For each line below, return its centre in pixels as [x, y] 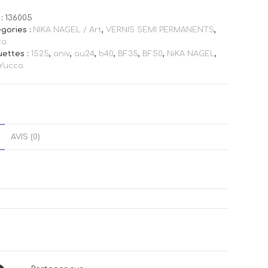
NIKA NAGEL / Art [67, 30]
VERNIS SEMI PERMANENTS [160, 30]
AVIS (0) [25, 137]
